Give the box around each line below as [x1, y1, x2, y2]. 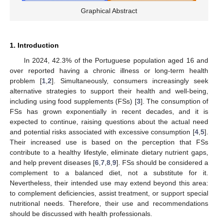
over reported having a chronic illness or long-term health [10, 67, 208, 75]
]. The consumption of [140, 97, 208, 106]
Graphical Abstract [81, 7, 137, 15]
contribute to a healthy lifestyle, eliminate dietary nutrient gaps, [10, 148, 208, 157]
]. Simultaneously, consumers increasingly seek [52, 77, 208, 85]
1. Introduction [10, 41, 59, 50]
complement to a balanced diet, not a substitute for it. [10, 169, 208, 177]
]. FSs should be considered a [116, 159, 208, 167]
